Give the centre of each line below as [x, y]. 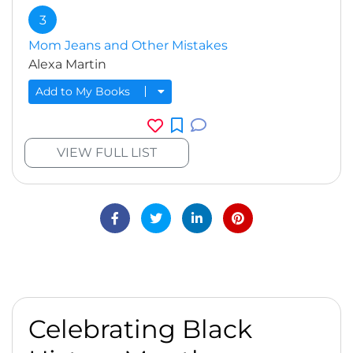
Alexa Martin [67, 64]
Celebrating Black [140, 329]
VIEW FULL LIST [107, 152]
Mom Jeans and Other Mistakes [128, 45]
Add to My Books [84, 91]
